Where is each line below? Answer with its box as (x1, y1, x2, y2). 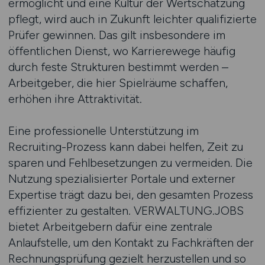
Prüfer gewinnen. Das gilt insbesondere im (8, 28, 225, 42)
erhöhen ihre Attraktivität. (8, 92, 142, 106)
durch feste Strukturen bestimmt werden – (8, 60, 228, 74)
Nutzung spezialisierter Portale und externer (8, 172, 235, 186)
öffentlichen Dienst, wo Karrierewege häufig (8, 44, 235, 58)
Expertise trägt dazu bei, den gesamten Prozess (8, 188, 253, 202)
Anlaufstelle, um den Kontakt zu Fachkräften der (8, 235, 254, 250)
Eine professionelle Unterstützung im (8, 124, 199, 138)
